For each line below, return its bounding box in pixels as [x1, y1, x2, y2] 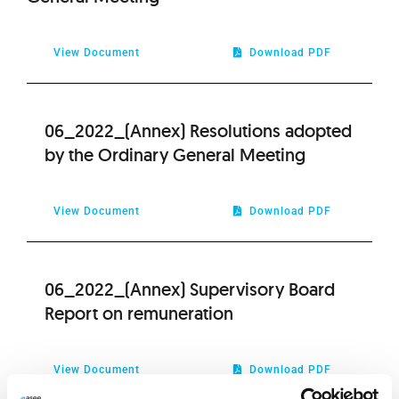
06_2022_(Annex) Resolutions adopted [44, 118, 352, 142]
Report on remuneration [44, 301, 233, 325]
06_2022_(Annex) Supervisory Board [44, 277, 335, 301]
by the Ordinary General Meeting [44, 142, 305, 167]
